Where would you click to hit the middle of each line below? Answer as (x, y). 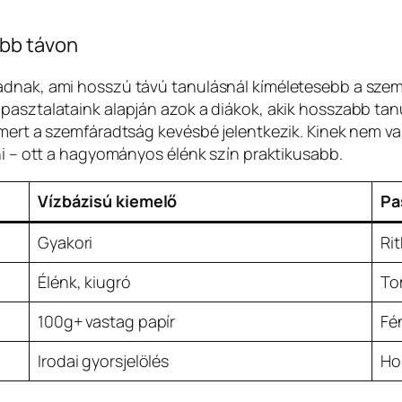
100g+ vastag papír (107, 322)
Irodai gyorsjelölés (104, 361)
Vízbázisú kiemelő (108, 201)
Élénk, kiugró (84, 282)
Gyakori (66, 243)
